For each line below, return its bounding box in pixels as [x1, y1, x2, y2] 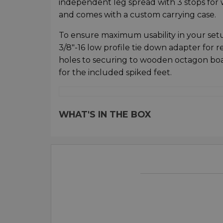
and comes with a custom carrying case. [59, 10, 216, 20]
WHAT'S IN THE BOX [59, 109, 151, 120]
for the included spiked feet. [59, 68, 172, 78]
